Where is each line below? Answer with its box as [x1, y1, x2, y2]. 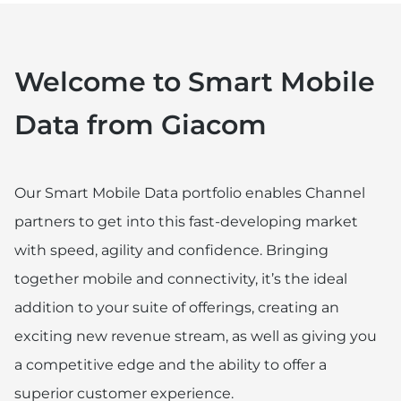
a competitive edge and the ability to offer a [14, 355, 327, 373]
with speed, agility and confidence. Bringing [14, 241, 328, 259]
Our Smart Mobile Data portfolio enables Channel [14, 183, 365, 201]
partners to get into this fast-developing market [14, 212, 358, 230]
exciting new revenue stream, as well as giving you [14, 327, 377, 345]
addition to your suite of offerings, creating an [14, 298, 339, 316]
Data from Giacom [14, 107, 267, 141]
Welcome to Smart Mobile [14, 64, 375, 98]
